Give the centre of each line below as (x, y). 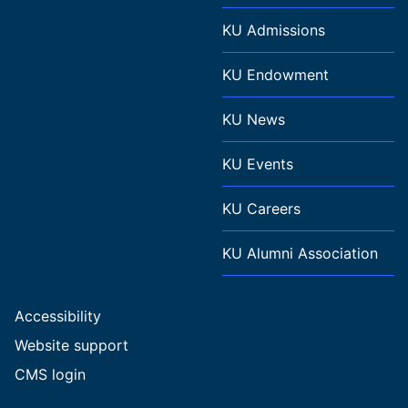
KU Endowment (275, 75)
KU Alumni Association (300, 254)
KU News (254, 120)
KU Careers (261, 209)
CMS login (50, 375)
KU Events (258, 164)
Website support (71, 346)
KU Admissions (274, 31)
